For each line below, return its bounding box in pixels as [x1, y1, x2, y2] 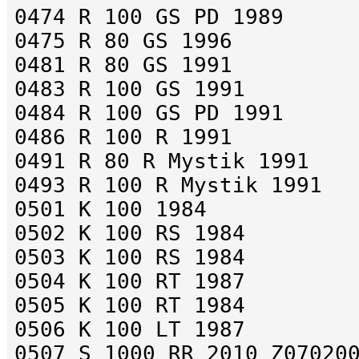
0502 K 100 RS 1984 [14, 221, 245, 246]
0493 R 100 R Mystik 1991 [14, 173, 322, 198]
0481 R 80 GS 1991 [14, 53, 232, 78]
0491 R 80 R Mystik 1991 [14, 149, 309, 174]
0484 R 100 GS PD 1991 [14, 101, 284, 126]
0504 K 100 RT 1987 [14, 269, 245, 294]
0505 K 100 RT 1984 [14, 293, 245, 318]
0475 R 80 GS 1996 [14, 29, 232, 54]
